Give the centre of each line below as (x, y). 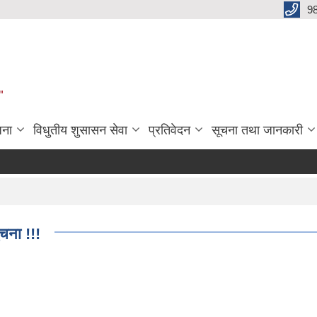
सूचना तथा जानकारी (257, 130)
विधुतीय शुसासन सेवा (80, 130)
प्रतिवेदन (169, 130)
